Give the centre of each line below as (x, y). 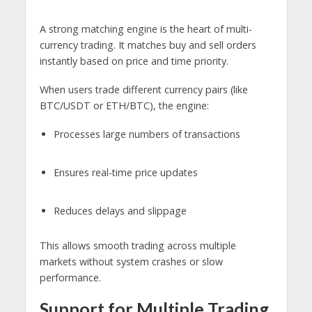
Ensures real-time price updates (125, 172)
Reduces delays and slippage (120, 210)
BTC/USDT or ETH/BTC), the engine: (124, 105)
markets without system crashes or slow (131, 261)
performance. (70, 277)
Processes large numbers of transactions (147, 134)
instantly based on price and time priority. (134, 61)
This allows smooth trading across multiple (138, 245)
